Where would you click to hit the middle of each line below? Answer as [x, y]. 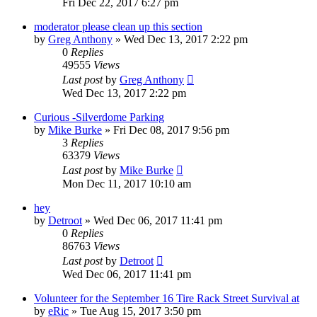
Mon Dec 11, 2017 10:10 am [127, 184]
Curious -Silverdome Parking [99, 117]
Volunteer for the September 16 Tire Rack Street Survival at [167, 299]
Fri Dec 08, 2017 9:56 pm [171, 130]
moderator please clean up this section [118, 27]
